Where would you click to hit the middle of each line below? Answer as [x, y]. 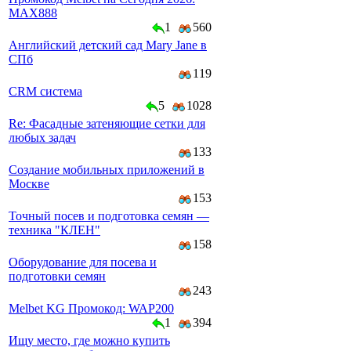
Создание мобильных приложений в [107, 170]
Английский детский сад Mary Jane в [108, 45]
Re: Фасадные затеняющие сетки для [107, 123]
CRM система [45, 91]
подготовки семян [57, 276]
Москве [29, 184]
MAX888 [33, 13]
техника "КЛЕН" [54, 230]
